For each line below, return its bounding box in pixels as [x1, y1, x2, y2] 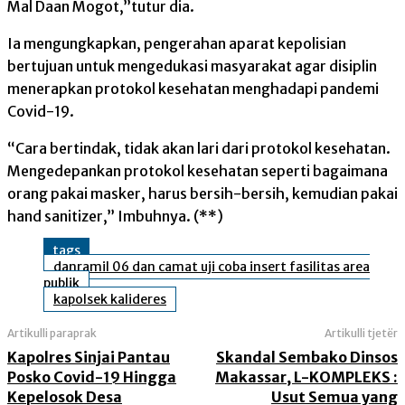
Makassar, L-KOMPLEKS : [214, 368, 398, 387]
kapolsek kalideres [53, 291, 166, 308]
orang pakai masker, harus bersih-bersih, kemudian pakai [7, 184, 398, 203]
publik [43, 275, 80, 292]
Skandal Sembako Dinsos [215, 348, 398, 367]
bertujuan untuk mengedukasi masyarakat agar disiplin [7, 57, 377, 76]
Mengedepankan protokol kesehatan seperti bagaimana [7, 162, 388, 181]
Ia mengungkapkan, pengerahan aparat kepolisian [7, 34, 346, 53]
